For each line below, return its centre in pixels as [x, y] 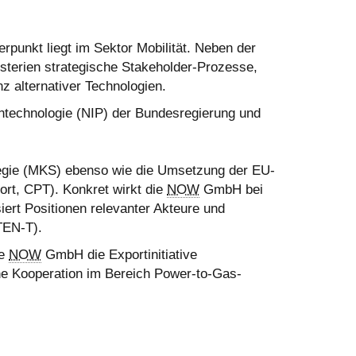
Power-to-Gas [195, 274]
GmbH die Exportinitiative [119, 255]
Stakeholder [157, 67]
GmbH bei [231, 190]
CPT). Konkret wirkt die [93, 190]
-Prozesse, [225, 67]
